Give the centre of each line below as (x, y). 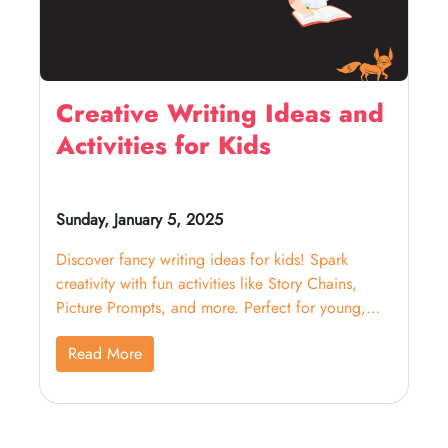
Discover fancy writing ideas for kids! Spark (202, 259)
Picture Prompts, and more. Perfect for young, (211, 307)
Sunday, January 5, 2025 (139, 219)
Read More (105, 353)
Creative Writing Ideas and (220, 113)
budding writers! (110, 331)
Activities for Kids (163, 145)
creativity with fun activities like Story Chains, (206, 283)
